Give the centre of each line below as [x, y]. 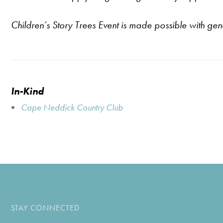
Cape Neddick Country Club [72, 107]
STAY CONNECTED [45, 208]
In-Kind [27, 91]
